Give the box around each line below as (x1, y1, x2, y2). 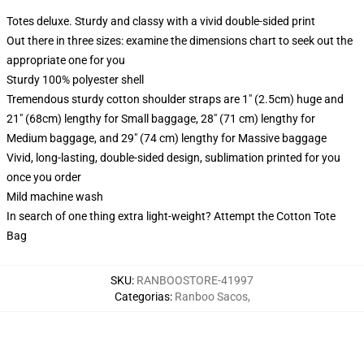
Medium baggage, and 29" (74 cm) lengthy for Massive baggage (6, 132, 327, 145)
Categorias (114, 290, 170, 303)
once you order (6, 171, 81, 184)
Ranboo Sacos (174, 290, 248, 303)
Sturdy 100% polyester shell (6, 73, 144, 86)
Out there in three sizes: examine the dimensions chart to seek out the (6, 34, 353, 47)
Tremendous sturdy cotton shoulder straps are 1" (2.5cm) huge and (6, 93, 344, 106)
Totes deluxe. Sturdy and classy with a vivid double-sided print (6, 15, 315, 28)
